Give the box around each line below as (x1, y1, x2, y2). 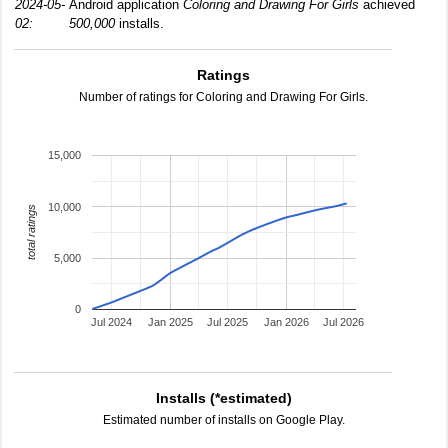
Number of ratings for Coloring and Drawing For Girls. (79, 90, 369, 104)
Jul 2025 (207, 316, 249, 329)
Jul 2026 (323, 316, 365, 329)
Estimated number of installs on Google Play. (103, 413, 345, 427)
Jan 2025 (147, 316, 193, 329)
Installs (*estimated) (156, 390, 292, 406)
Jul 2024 (91, 316, 133, 329)
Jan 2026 (263, 316, 309, 329)
